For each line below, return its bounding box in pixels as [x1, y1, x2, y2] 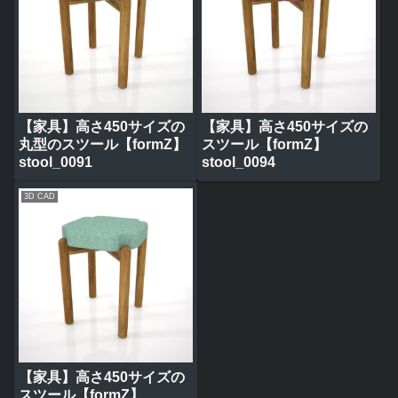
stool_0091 [19, 154, 92, 170]
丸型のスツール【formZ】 [19, 136, 187, 152]
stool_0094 [201, 154, 275, 170]
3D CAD [24, 192, 56, 202]
